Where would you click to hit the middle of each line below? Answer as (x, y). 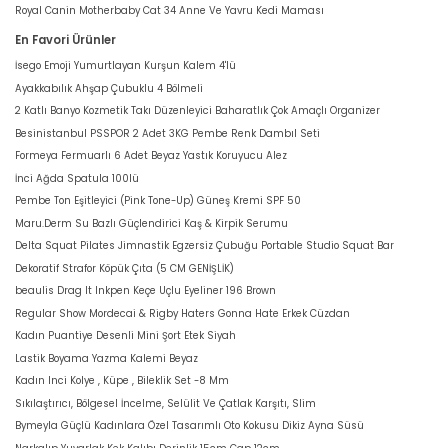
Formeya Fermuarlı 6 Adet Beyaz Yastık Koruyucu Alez (151, 156)
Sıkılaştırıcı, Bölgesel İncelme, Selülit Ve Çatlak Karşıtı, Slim (165, 403)
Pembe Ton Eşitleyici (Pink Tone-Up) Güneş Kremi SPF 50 (158, 201)
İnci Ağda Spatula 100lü (77, 178)
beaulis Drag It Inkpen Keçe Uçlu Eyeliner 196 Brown (145, 291)
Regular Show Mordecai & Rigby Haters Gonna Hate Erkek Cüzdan (182, 313)
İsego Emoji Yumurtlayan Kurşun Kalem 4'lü (125, 66)
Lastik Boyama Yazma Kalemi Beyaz (106, 358)
